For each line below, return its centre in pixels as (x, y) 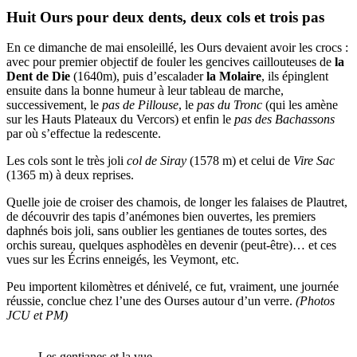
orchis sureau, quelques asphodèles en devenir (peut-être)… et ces (171, 245)
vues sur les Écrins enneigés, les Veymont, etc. (123, 260)
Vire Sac (314, 161)
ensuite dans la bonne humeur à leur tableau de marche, (145, 91)
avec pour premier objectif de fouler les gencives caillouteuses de (171, 62)
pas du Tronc (229, 105)
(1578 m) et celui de (240, 161)
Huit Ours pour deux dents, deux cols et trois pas (165, 17)
